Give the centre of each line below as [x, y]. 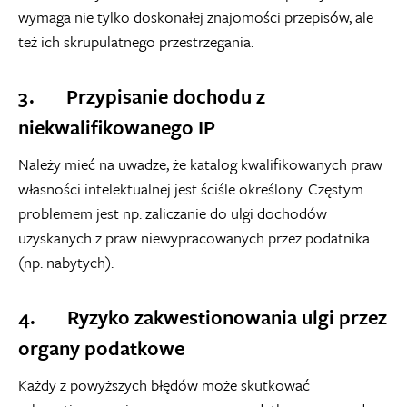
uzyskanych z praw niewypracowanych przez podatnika [194, 237]
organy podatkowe [101, 347]
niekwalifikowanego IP [117, 126]
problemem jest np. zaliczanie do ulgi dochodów [173, 213]
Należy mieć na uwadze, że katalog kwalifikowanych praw [200, 164]
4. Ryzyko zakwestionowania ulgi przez [203, 316]
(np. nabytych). [66, 262]
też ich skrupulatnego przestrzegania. [136, 41]
